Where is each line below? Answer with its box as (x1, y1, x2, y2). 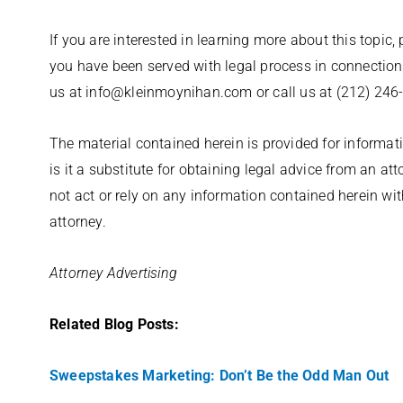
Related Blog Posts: (49, 316, 179, 333)
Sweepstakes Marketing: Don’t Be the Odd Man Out (49, 367, 390, 384)
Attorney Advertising (49, 264, 177, 282)
